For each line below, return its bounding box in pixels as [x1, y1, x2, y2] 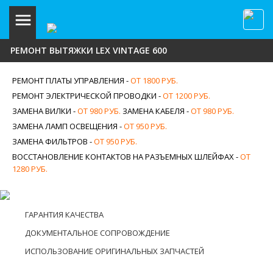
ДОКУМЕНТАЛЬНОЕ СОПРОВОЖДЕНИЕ [25, 227, 170, 238]
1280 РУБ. [12, 163, 48, 174]
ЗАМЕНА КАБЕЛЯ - [122, 105, 191, 116]
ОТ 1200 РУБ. [163, 90, 210, 101]
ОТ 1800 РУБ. [130, 75, 178, 86]
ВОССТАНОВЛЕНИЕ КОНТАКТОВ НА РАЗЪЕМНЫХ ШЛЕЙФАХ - [12, 151, 240, 162]
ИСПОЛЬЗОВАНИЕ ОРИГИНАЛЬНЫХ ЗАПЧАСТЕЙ [25, 246, 204, 257]
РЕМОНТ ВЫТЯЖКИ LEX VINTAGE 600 [10, 44, 167, 56]
